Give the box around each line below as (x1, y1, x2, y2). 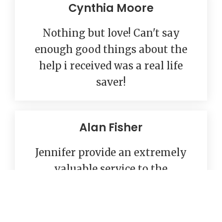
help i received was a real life (39, 59, 183, 73)
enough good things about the (35, 43, 187, 56)
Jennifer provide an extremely (35, 146, 187, 160)
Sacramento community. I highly (27, 179, 195, 192)
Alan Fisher (79, 119, 143, 136)
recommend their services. (44, 195, 178, 209)
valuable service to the (55, 163, 167, 176)
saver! (96, 76, 126, 89)
